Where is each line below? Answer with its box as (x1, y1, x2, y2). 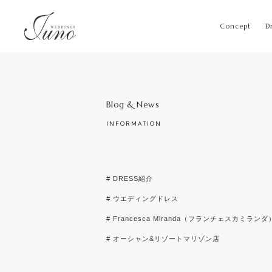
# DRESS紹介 (106, 175, 153, 182)
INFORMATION (106, 120, 161, 127)
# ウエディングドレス (106, 195, 178, 202)
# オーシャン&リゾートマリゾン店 (106, 235, 220, 242)
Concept (220, 22, 251, 30)
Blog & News (106, 99, 160, 110)
